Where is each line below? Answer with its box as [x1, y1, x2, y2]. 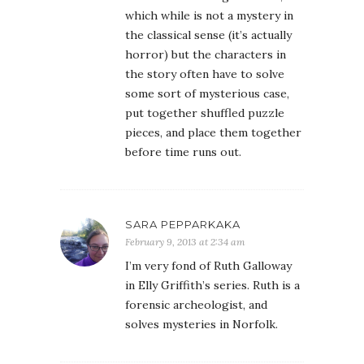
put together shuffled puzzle [125, 106, 284, 120]
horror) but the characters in [125, 47, 286, 62]
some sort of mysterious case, [125, 86, 289, 101]
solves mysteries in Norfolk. [125, 317, 278, 331]
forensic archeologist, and [125, 297, 267, 312]
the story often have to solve [125, 67, 284, 81]
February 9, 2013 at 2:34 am [125, 236, 245, 248]
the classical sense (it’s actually [125, 28, 292, 42]
